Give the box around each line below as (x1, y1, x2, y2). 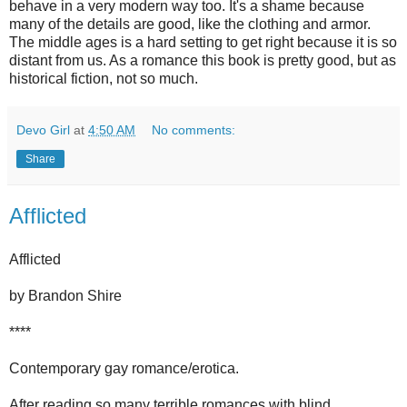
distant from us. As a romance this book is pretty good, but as (9, 53, 396, 69)
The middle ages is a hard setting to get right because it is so (9, 35, 397, 51)
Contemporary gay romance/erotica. (9, 360, 239, 376)
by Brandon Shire (9, 287, 122, 303)
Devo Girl (16, 123, 70, 138)
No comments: (152, 123, 236, 138)
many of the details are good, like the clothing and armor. (9, 16, 371, 33)
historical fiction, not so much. (9, 71, 198, 87)
